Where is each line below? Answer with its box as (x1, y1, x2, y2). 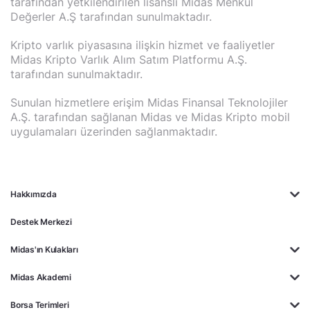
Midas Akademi (10, 272, 71, 282)
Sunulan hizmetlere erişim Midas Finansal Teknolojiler (10, 95, 288, 109)
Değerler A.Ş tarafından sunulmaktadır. (10, 10, 212, 24)
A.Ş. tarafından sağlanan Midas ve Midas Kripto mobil (10, 110, 290, 124)
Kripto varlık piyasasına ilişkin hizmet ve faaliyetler (10, 38, 275, 52)
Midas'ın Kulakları (10, 244, 78, 255)
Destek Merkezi (10, 217, 72, 227)
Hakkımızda (10, 189, 57, 199)
